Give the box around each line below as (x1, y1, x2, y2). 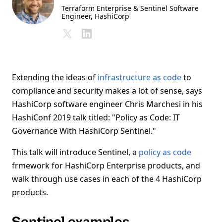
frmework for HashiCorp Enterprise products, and (12, 160, 200, 171)
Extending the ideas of (12, 72, 98, 83)
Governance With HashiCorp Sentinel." (12, 125, 156, 136)
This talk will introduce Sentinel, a (12, 147, 139, 158)
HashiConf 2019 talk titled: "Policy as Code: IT (12, 112, 180, 123)
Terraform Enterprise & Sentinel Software (61, 3, 199, 13)
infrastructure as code (98, 72, 181, 83)
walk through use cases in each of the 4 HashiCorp (12, 173, 202, 184)
